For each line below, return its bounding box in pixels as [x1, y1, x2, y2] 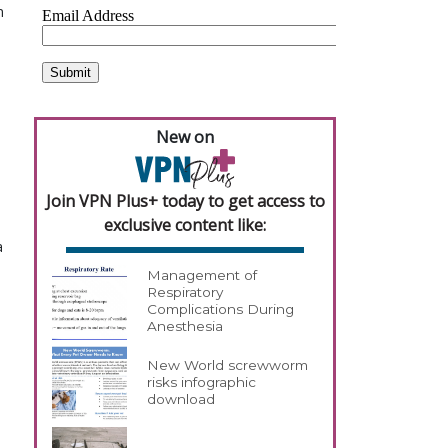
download [147, 391, 216, 408]
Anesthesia [147, 318, 224, 335]
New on [156, 126, 214, 148]
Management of [147, 267, 258, 284]
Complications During [147, 301, 295, 318]
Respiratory [147, 284, 224, 301]
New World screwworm [147, 357, 309, 374]
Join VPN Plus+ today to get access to [45, 189, 325, 212]
